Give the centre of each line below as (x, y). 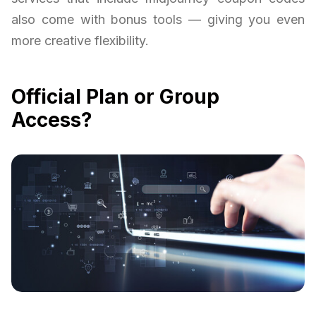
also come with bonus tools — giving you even (158, 20)
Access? (52, 120)
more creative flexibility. (80, 41)
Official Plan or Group (115, 97)
